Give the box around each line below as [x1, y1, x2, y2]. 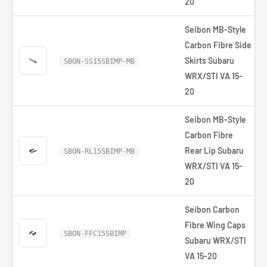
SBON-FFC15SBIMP [64, 229, 126, 238]
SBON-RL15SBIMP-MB [64, 147, 135, 156]
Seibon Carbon [185, 204, 240, 215]
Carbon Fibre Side [185, 40, 252, 50]
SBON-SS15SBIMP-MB [64, 57, 135, 66]
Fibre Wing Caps [185, 220, 246, 230]
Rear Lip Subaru [185, 145, 244, 156]
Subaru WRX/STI [185, 235, 246, 246]
